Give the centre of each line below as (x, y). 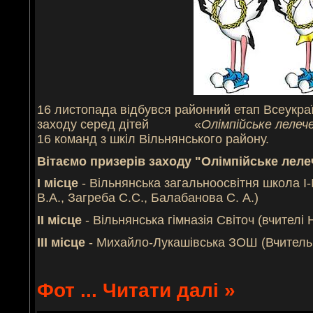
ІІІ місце (61, 242)
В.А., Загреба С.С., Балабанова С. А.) (148, 198)
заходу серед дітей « (119, 124)
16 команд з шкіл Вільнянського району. (153, 139)
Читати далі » (169, 290)
